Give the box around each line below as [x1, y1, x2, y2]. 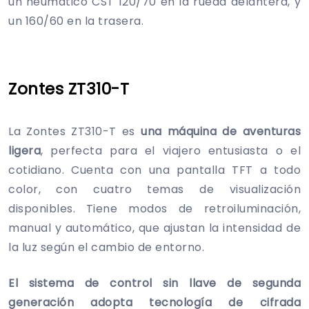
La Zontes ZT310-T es [8, 123, 141, 139]
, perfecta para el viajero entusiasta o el [41, 142, 301, 159]
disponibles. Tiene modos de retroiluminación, [8, 200, 301, 217]
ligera [8, 142, 41, 159]
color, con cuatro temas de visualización [8, 181, 301, 197]
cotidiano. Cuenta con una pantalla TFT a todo [8, 161, 301, 178]
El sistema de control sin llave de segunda [8, 275, 301, 291]
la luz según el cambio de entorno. [8, 239, 204, 255]
